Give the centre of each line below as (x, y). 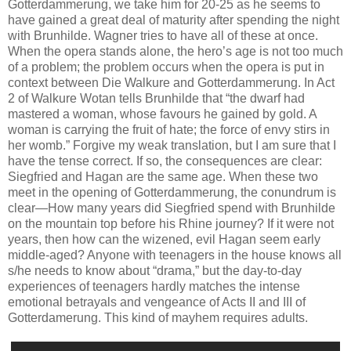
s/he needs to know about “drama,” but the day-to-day (155, 270)
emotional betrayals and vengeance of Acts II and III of (157, 302)
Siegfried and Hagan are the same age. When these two (163, 176)
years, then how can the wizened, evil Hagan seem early (164, 239)
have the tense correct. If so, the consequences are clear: (165, 161)
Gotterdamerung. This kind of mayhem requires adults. (158, 317)
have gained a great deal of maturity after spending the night (174, 20)
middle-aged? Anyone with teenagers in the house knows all (175, 255)
